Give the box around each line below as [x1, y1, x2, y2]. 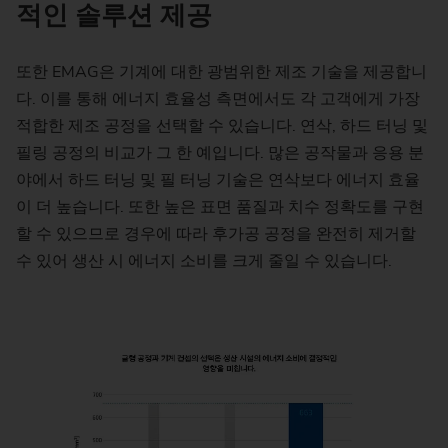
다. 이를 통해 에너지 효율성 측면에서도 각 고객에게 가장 [16, 88, 420, 111]
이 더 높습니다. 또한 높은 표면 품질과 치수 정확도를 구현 [16, 196, 424, 219]
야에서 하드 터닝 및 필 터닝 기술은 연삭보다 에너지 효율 [16, 169, 420, 192]
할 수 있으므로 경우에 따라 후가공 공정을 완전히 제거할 [16, 223, 416, 246]
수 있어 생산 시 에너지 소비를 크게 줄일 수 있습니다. [16, 250, 392, 273]
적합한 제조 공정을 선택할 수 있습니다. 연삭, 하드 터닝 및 [16, 115, 428, 138]
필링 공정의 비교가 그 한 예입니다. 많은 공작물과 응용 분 [16, 142, 424, 165]
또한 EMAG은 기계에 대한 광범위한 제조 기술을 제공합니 [16, 61, 427, 84]
